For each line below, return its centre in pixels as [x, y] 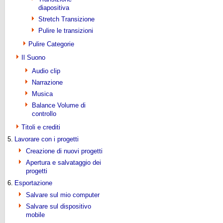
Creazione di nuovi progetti [64, 151]
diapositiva [54, 8]
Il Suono [33, 57]
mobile [35, 215]
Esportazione [33, 183]
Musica [42, 94]
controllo [44, 114]
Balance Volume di [59, 105]
